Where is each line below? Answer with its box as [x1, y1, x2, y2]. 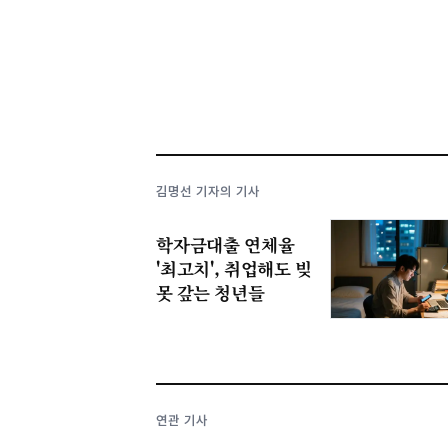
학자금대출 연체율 [156, 231, 295, 257]
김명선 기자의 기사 [156, 183, 261, 199]
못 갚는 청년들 [156, 279, 265, 305]
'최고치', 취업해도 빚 [156, 255, 312, 281]
